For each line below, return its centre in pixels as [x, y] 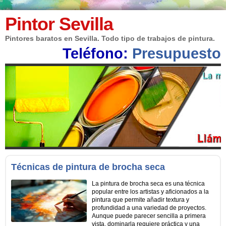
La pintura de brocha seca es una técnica [148, 184]
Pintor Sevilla [59, 24]
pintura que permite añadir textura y [140, 200]
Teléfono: [97, 53]
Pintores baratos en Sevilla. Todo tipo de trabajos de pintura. [110, 38]
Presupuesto [177, 53]
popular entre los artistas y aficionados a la [150, 192]
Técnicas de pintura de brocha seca [88, 167]
